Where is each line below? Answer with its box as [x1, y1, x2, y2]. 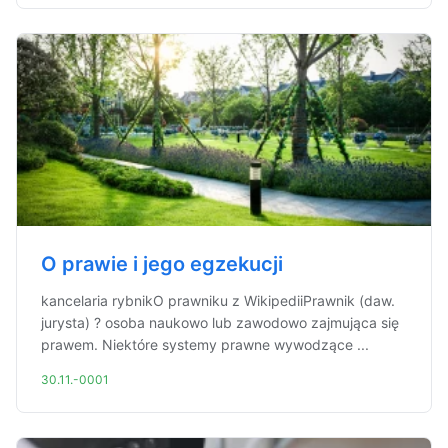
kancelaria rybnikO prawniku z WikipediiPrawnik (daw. [41, 292, 395, 309]
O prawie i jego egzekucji [41, 252, 283, 276]
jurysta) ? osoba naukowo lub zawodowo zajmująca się [41, 314, 399, 331]
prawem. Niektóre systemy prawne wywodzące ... [41, 336, 369, 353]
